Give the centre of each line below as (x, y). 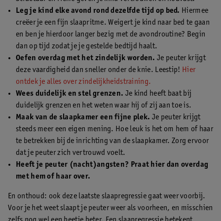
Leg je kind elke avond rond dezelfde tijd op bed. (98, 11)
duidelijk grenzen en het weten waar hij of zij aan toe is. (104, 105)
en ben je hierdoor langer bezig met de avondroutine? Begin (111, 34)
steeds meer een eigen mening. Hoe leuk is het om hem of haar (114, 129)
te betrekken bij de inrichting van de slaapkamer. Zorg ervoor (112, 141)
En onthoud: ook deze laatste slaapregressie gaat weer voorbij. (107, 196)
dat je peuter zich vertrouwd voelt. (71, 153)
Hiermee (194, 11)
